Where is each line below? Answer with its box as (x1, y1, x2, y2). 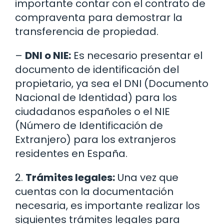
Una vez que (115, 170, 178, 185)
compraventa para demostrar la (15, 10, 182, 25)
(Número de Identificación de (15, 118, 163, 133)
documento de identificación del (15, 62, 179, 77)
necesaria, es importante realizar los (15, 198, 200, 213)
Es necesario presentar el (71, 48, 202, 63)
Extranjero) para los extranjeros (15, 132, 176, 147)
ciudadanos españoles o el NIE (15, 104, 170, 119)
